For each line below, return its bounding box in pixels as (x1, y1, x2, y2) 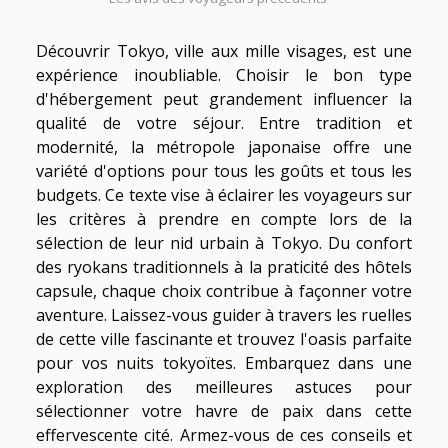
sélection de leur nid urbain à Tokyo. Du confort (36, 232, 412, 255)
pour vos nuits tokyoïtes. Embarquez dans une (36, 352, 412, 375)
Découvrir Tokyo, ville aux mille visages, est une (36, 40, 412, 63)
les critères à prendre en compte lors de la (36, 208, 412, 231)
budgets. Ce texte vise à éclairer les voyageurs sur (36, 184, 412, 207)
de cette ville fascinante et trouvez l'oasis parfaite (36, 328, 412, 351)
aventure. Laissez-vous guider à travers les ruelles (36, 304, 412, 327)
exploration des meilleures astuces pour (36, 376, 412, 399)
